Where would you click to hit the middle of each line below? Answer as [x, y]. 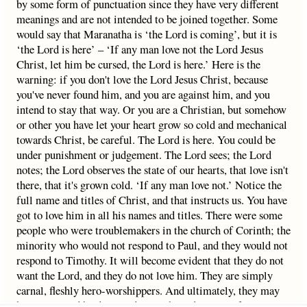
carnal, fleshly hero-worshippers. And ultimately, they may [148, 290]
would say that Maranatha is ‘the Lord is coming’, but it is [147, 34]
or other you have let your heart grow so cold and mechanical [152, 124]
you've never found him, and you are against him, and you [143, 94]
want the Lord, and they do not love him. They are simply [145, 275]
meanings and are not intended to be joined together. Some [147, 19]
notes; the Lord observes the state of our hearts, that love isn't [152, 170]
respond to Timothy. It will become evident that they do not [150, 260]
